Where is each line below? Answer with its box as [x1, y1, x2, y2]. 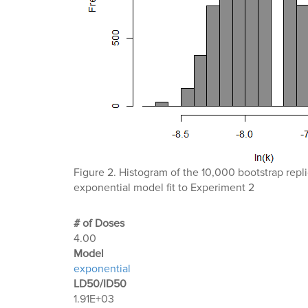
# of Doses [74, 217, 124, 231]
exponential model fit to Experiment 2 [74, 181, 254, 195]
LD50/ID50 [74, 277, 126, 291]
